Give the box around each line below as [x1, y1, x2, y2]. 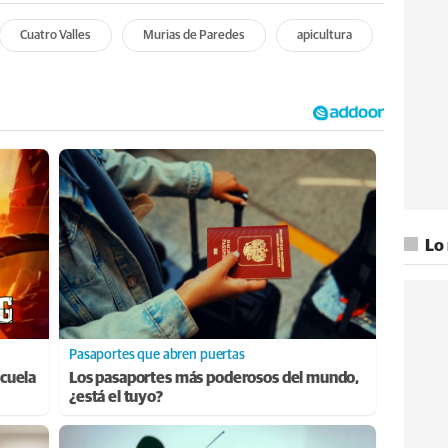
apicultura [297, 28, 352, 42]
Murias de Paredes [143, 28, 245, 42]
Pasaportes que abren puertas [69, 347, 245, 362]
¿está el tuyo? [69, 388, 163, 405]
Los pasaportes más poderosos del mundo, [69, 369, 360, 386]
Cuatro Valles [20, 28, 91, 42]
